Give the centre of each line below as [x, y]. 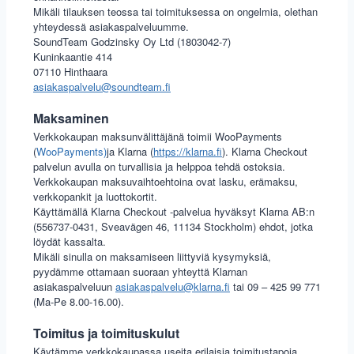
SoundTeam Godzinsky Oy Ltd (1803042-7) [132, 42]
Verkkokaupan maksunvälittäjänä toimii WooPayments [158, 137]
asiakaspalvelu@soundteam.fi [102, 87]
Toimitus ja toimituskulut [106, 333]
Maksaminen [71, 119]
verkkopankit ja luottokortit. [95, 197]
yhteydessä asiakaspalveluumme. [111, 27]
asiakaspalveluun [74, 287]
